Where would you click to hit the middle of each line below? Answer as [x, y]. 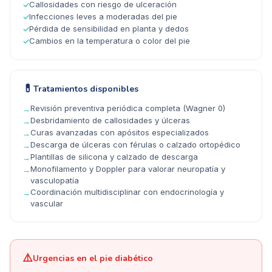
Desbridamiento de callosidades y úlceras [110, 121]
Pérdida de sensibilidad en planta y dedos [109, 29]
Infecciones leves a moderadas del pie [103, 17]
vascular [47, 204]
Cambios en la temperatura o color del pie [110, 41]
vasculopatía [55, 181]
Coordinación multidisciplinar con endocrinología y [127, 192]
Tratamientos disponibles [86, 89]
